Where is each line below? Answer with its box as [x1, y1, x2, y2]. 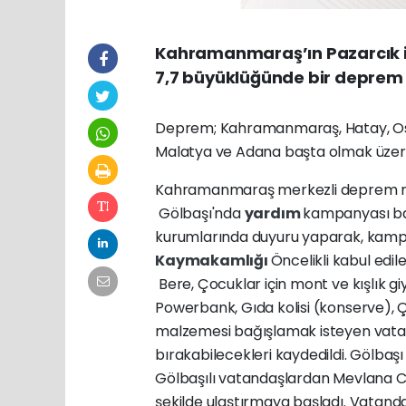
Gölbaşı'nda [155, 202, 245, 224]
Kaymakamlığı [155, 249, 271, 271]
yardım [244, 202, 304, 224]
